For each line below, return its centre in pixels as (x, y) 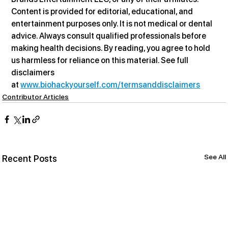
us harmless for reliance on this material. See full (101, 60)
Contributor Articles (36, 96)
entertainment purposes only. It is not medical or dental (113, 23)
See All (215, 156)
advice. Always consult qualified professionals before (110, 36)
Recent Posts (30, 158)
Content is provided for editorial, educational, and (103, 11)
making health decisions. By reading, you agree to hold (112, 48)
